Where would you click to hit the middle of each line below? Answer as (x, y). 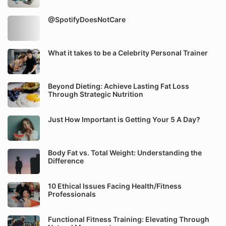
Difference (66, 161)
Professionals (72, 194)
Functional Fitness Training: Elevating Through (129, 219)
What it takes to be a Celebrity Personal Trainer (128, 53)
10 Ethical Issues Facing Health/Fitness (115, 186)
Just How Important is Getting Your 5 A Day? (124, 119)
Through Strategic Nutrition (96, 94)
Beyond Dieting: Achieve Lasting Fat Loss (119, 86)
